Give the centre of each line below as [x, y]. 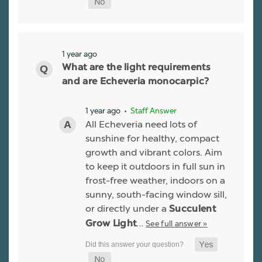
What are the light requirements [136, 68]
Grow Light [111, 224]
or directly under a [127, 208]
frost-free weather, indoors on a [155, 180]
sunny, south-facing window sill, [156, 194]
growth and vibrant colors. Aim [154, 152]
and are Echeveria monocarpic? [136, 82]
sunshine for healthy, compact [152, 138]
